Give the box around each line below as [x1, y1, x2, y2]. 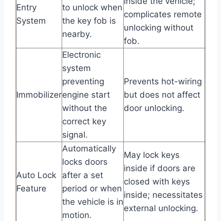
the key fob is [62, 15, 116, 26]
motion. [62, 210, 92, 220]
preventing [62, 76, 104, 86]
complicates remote [124, 9, 202, 19]
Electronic [62, 49, 101, 60]
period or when [62, 183, 122, 193]
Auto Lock [16, 170, 56, 180]
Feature [16, 183, 46, 193]
